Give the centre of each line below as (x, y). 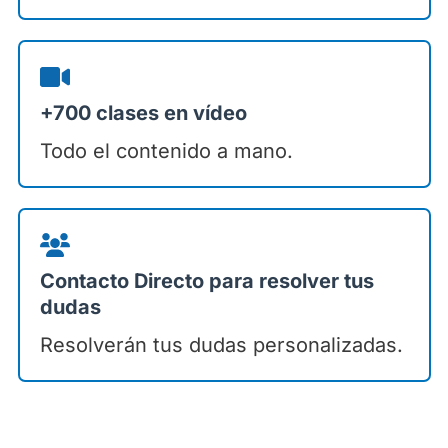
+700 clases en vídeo (143, 113)
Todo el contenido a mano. (166, 151)
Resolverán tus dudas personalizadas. (221, 345)
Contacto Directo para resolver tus (206, 281)
